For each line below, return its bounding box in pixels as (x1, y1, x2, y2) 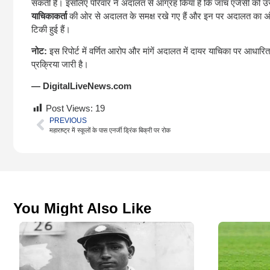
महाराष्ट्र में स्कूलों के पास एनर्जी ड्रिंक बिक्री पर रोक (49, 126, 171, 134)
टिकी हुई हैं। (31, 24, 71, 34)
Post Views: (46, 102, 93, 113)
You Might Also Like (13, 199, 151, 216)
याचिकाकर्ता (31, 10, 67, 21)
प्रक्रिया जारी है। (31, 58, 89, 69)
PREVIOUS (49, 116, 87, 125)
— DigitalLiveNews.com (31, 81, 131, 92)
